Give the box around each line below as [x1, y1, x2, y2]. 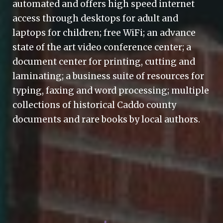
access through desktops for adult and [12, 13, 179, 24]
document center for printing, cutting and [12, 56, 196, 67]
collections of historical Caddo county [12, 100, 177, 111]
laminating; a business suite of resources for [12, 71, 205, 82]
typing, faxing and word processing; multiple [12, 85, 210, 96]
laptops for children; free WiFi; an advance [12, 27, 196, 38]
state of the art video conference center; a [12, 42, 192, 53]
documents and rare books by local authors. [12, 114, 201, 125]
